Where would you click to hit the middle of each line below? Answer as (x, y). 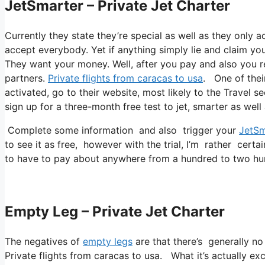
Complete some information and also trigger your (122, 130)
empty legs (108, 241)
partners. (26, 78)
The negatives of (44, 241)
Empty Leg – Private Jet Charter (115, 212)
